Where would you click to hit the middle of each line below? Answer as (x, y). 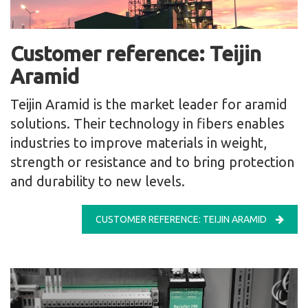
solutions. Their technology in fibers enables (147, 123)
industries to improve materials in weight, (139, 142)
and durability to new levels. (98, 181)
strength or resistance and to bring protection (152, 162)
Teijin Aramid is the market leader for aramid (149, 104)
